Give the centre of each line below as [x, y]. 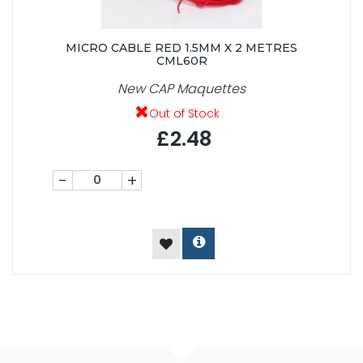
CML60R [181, 61]
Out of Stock [184, 114]
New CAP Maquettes [181, 89]
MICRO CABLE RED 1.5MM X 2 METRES [181, 48]
